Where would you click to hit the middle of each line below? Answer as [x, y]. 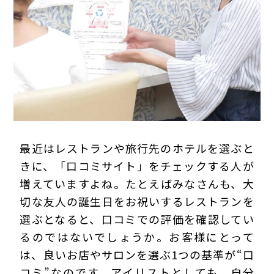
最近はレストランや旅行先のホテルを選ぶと [137, 148]
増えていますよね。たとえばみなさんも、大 [137, 184]
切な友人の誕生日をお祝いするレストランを [137, 202]
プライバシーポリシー [67, 112]
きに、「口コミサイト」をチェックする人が [137, 166]
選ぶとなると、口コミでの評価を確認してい [137, 219]
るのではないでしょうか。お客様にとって [137, 237]
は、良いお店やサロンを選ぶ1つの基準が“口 [137, 255]
